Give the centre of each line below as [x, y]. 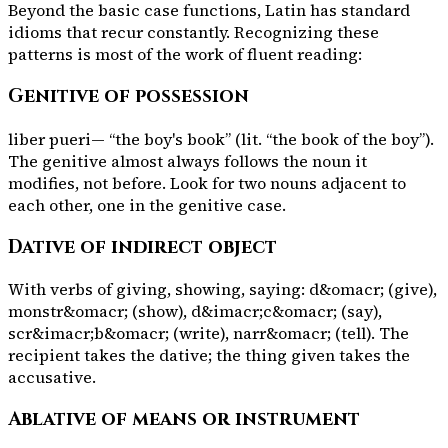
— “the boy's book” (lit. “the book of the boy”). [262, 138]
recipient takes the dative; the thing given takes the [209, 355]
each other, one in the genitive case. [147, 204]
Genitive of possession [128, 97]
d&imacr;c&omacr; [264, 311]
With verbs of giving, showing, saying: [158, 289]
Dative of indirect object [142, 247]
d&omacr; [346, 289]
